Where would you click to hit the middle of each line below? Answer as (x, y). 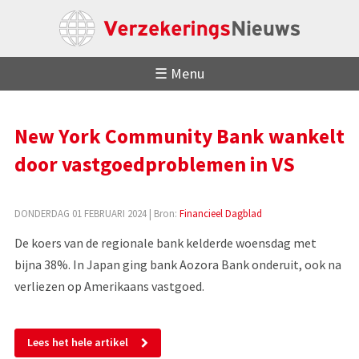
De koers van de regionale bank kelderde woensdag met (165, 242)
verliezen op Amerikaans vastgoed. (110, 286)
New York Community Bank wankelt (179, 136)
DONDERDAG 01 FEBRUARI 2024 (80, 213)
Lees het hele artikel (77, 343)
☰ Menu (179, 74)
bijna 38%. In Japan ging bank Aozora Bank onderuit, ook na (177, 264)
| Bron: (163, 213)
